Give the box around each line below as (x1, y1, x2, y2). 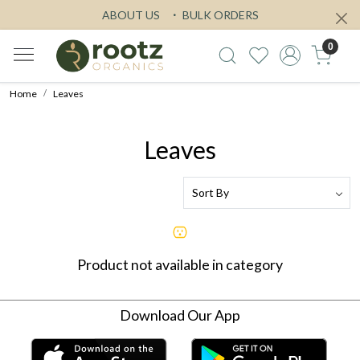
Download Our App (120, 305, 240, 324)
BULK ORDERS (179, 8, 259, 22)
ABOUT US (101, 8, 160, 22)
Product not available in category (77, 255, 283, 273)
